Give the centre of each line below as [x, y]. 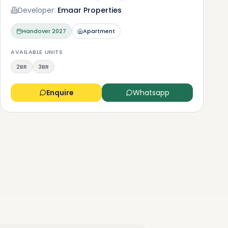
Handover [36, 31]
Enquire [60, 93]
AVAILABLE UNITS [37, 52]
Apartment [99, 31]
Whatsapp [151, 93]
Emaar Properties [90, 10]
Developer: [37, 10]
